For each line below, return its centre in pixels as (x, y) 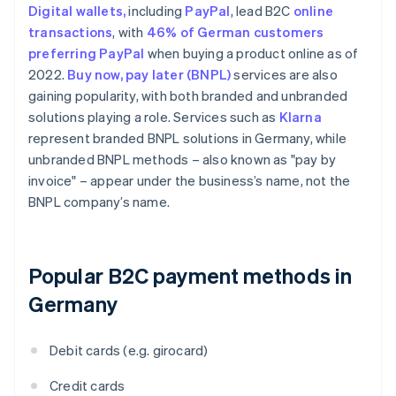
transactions (71, 32)
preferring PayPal (87, 53)
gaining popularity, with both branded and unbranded (188, 96)
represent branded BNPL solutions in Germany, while (188, 138)
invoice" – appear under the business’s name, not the (190, 181)
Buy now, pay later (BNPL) (149, 75)
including (156, 11)
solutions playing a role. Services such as (154, 117)
